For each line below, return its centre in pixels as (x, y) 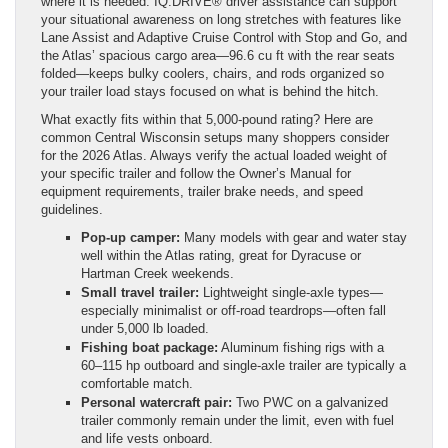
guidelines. (72, 209)
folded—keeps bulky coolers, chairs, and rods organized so (212, 73)
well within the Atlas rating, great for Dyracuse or (221, 255)
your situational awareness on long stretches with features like (221, 19)
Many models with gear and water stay (293, 237)
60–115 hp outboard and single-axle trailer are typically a (243, 365)
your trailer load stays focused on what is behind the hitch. (210, 91)
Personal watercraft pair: (156, 402)
